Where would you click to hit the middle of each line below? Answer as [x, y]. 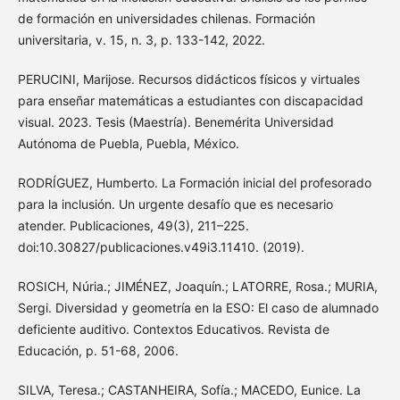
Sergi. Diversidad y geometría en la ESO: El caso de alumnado [198, 308]
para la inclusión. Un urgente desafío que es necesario [175, 204]
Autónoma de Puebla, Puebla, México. [128, 144]
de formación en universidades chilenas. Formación [166, 19]
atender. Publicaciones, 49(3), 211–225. [133, 226]
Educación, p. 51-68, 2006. [98, 351]
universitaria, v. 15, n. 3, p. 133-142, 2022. [141, 40]
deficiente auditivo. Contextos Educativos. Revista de [173, 329]
